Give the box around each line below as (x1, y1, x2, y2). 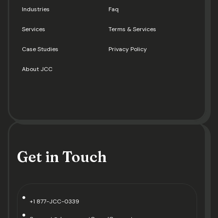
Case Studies (22, 45, 58, 53)
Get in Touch (17, 147, 107, 166)
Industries (22, 5, 50, 13)
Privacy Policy (108, 45, 147, 53)
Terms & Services (108, 25, 156, 33)
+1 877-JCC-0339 (29, 197, 79, 205)
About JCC (22, 65, 53, 73)
